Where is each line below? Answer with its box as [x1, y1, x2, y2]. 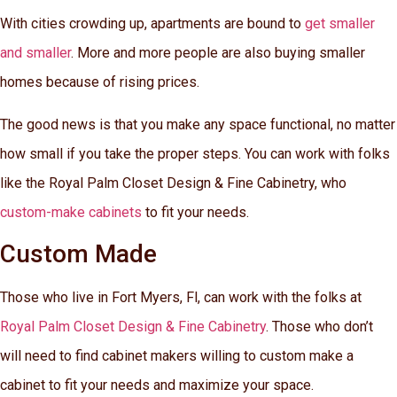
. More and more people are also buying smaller [71, 44, 365, 62]
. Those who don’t [266, 317, 373, 335]
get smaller [305, 15, 375, 33]
